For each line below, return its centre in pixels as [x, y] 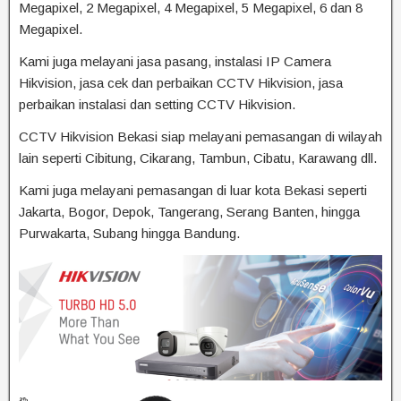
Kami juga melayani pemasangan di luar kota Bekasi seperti [193, 190]
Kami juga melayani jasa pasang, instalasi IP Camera [175, 61]
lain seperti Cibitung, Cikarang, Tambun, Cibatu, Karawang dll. [198, 158]
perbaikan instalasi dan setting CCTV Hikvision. [157, 104]
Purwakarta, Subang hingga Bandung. [129, 233]
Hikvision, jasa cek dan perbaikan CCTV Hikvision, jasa [181, 83]
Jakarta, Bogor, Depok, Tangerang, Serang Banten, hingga [189, 212]
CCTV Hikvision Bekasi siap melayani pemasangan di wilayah [200, 137]
